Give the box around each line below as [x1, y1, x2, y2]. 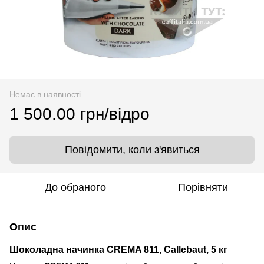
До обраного [45, 181, 106, 193]
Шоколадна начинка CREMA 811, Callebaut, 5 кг [9, 243, 227, 255]
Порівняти [177, 181, 228, 193]
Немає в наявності [9, 89, 81, 99]
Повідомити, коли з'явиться [64, 143, 200, 156]
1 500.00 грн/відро [9, 104, 150, 123]
